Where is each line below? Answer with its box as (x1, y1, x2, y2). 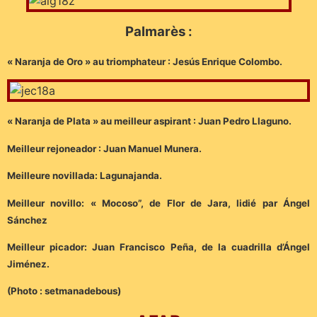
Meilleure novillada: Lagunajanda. (7, 170, 162, 182)
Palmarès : (125, 23, 192, 40)
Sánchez (7, 214, 47, 226)
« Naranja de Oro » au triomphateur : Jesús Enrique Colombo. (7, 55, 282, 67)
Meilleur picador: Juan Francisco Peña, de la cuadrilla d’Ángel (7, 241, 310, 253)
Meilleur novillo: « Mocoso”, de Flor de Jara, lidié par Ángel (7, 197, 310, 209)
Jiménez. (7, 258, 50, 270)
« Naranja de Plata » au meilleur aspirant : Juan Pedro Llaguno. (7, 115, 292, 127)
